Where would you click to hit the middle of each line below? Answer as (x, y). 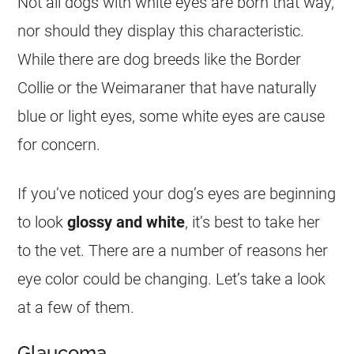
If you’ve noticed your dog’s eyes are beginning (177, 194)
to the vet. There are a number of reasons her (173, 250)
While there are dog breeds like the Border (160, 59)
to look (43, 222)
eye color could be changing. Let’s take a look (172, 279)
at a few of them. (76, 307)
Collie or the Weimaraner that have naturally (168, 88)
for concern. (59, 145)
